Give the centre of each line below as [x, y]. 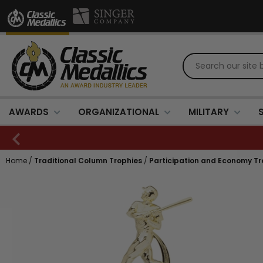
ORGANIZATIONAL [119, 112]
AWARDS [29, 112]
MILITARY [209, 112]
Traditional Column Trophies [88, 161]
